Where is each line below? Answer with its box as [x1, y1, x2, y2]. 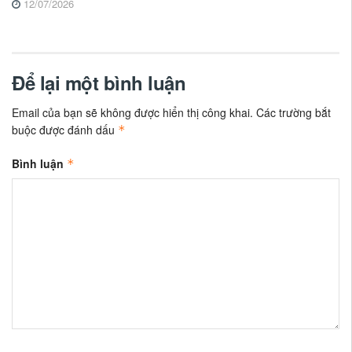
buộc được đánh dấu [12, 122, 118, 138]
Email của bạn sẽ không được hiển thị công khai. [12, 104, 253, 121]
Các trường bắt [256, 104, 331, 121]
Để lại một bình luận [12, 69, 186, 97]
